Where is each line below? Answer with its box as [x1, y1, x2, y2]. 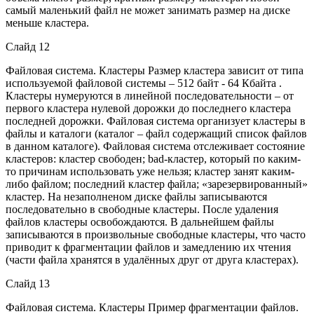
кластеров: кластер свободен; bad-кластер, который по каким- [6, 152, 301, 165]
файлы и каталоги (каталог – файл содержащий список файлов [6, 127, 307, 139]
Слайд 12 [6, 40, 50, 53]
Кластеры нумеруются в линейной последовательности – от [6, 89, 294, 102]
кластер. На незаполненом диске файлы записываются [6, 190, 267, 203]
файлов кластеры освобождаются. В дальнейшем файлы [6, 215, 274, 228]
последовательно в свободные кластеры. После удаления [6, 203, 278, 215]
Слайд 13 [6, 277, 50, 289]
